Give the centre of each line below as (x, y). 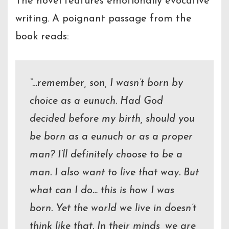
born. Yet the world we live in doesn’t (113, 209)
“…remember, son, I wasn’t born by (106, 84)
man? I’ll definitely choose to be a (106, 155)
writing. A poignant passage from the (104, 19)
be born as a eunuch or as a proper (111, 137)
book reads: (42, 37)
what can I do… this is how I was (102, 191)
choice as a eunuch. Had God (96, 101)
